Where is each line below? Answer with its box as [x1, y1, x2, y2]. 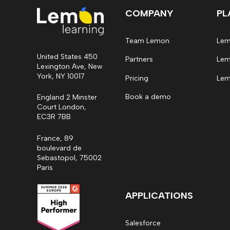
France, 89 [37, 133, 73, 143]
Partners [125, 55, 153, 64]
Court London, [37, 103, 86, 112]
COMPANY [125, 8, 174, 19]
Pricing [125, 73, 148, 83]
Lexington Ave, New [37, 62, 103, 71]
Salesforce [125, 218, 161, 227]
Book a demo [125, 92, 171, 101]
